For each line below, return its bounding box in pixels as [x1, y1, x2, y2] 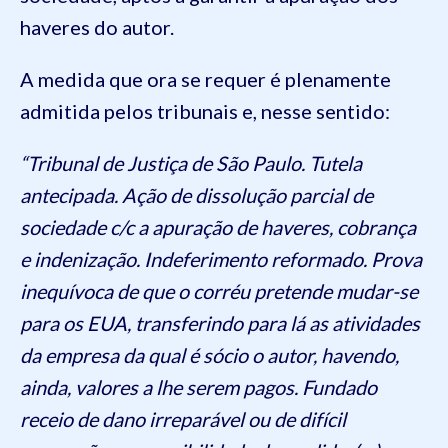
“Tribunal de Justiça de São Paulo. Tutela [20, 150, 362, 175]
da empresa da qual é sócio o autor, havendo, [20, 342, 399, 367]
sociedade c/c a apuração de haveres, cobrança [20, 214, 416, 239]
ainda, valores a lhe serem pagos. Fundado [20, 374, 377, 399]
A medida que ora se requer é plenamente [20, 66, 391, 91]
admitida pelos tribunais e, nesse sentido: [20, 98, 390, 123]
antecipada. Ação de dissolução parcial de [20, 182, 373, 207]
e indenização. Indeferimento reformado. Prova [20, 246, 422, 271]
